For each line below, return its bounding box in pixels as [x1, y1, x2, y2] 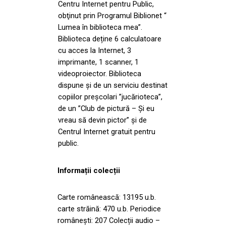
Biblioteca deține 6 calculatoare [58, 34, 161, 43]
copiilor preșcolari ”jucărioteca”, [58, 92, 162, 101]
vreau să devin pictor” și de [58, 115, 147, 125]
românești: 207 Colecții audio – [58, 215, 160, 225]
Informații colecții [58, 165, 120, 175]
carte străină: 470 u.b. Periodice [58, 204, 161, 213]
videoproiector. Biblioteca [58, 69, 141, 78]
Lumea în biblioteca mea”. [58, 22, 142, 32]
